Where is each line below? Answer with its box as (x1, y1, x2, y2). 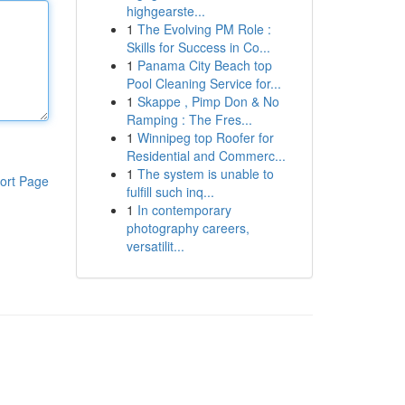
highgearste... (126, 2, 205, 20)
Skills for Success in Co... (126, 38, 270, 56)
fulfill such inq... (126, 183, 214, 201)
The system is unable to (137, 165, 274, 183)
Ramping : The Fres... (126, 110, 252, 128)
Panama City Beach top (137, 56, 272, 74)
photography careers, (126, 219, 250, 237)
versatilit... (126, 237, 184, 255)
